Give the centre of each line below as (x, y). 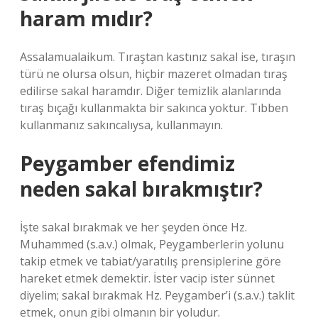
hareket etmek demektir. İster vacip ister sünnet (147, 278)
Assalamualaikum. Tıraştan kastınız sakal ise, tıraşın (158, 57)
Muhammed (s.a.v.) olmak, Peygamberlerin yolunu (152, 244)
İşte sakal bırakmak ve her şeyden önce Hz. (133, 227)
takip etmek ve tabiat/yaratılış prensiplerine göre (150, 261)
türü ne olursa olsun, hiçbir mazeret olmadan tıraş (154, 74)
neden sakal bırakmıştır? (141, 189)
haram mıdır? (86, 18)
